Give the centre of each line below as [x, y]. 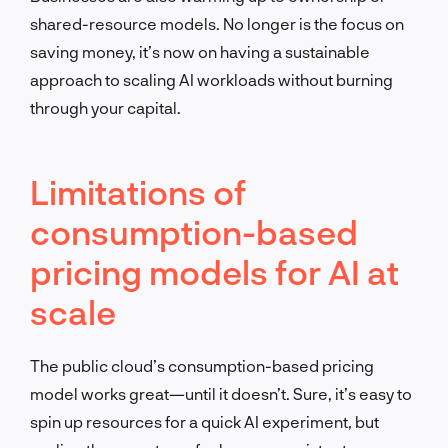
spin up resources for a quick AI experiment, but [204, 421]
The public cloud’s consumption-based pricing [202, 365]
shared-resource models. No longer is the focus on [217, 23]
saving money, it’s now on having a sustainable [200, 51]
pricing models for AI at [214, 271]
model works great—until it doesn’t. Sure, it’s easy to [221, 393]
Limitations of [138, 191]
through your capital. [105, 107]
